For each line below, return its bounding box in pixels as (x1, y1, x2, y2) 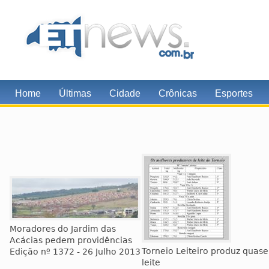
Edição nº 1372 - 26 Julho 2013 (10, 247, 141, 256)
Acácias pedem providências (10, 235, 132, 245)
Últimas (59, 88, 91, 98)
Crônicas (159, 88, 197, 98)
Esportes (215, 88, 253, 98)
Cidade (109, 88, 141, 98)
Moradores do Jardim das (10, 224, 116, 234)
